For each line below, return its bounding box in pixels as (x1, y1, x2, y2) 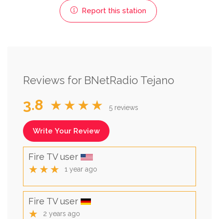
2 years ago (43, 209, 80, 218)
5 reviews (109, 103, 138, 111)
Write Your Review (33, 126, 100, 135)
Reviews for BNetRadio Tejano (23, 73, 174, 87)
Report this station (79, 6, 146, 15)
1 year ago (65, 165, 97, 173)
